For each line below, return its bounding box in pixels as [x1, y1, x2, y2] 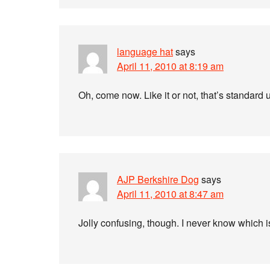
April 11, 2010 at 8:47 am [117, 187, 224, 201]
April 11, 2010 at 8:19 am [117, 59, 224, 73]
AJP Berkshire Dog [117, 172, 199, 186]
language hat [117, 45, 173, 58]
